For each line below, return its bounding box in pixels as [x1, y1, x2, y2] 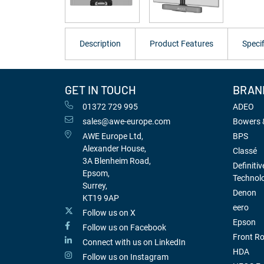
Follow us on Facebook [82, 222, 166, 232]
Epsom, [82, 168, 110, 178]
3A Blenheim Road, [82, 156, 151, 166]
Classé [233, 146, 257, 156]
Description [80, 38, 121, 48]
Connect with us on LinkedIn [82, 237, 186, 247]
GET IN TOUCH [65, 82, 136, 97]
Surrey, [82, 180, 107, 190]
